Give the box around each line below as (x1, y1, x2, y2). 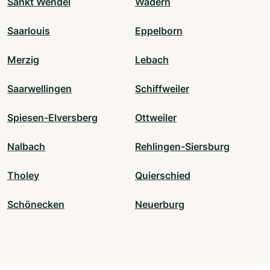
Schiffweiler (135, 83, 189, 95)
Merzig (7, 54, 39, 66)
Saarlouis (7, 25, 50, 37)
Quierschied (135, 169, 190, 182)
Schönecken (7, 198, 64, 211)
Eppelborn (135, 25, 183, 37)
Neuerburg (135, 198, 184, 211)
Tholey (7, 169, 39, 182)
